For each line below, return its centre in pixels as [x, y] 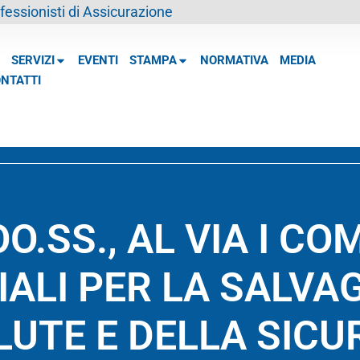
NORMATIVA [234, 61]
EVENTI [98, 61]
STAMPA [153, 61]
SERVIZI [33, 61]
